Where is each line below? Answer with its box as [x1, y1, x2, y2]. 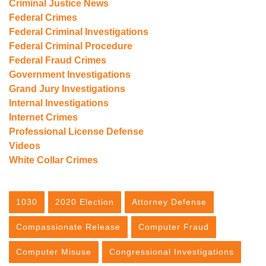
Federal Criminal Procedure [9, 40, 132, 51]
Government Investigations [9, 69, 131, 80]
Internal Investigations [9, 97, 109, 108]
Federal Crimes [9, 12, 77, 23]
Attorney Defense [132, 197, 207, 207]
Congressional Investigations [109, 246, 234, 256]
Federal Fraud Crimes [9, 55, 106, 65]
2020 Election [55, 197, 114, 207]
